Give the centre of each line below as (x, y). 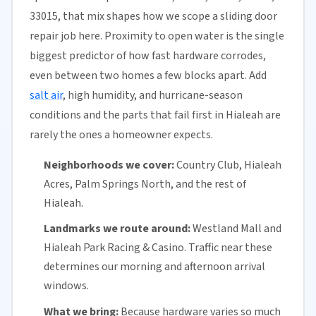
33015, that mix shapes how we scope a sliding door (153, 16)
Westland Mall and (236, 229)
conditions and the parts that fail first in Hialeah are (155, 115)
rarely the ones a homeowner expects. (121, 134)
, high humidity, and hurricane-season (152, 95)
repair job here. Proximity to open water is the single (157, 36)
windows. (66, 286)
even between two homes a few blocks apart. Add (148, 75)
